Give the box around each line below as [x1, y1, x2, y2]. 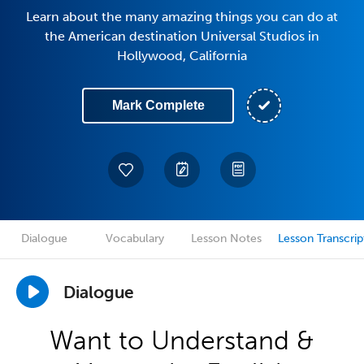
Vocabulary [106, 232, 164, 245]
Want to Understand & [50, 325, 314, 356]
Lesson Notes [190, 232, 262, 245]
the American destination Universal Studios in [45, 28, 319, 44]
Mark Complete [111, 98, 205, 112]
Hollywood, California [117, 48, 247, 63]
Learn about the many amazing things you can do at [26, 9, 338, 24]
